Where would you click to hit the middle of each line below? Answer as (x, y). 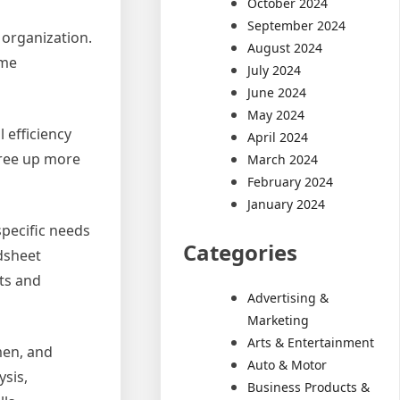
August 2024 (285, 47)
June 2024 (277, 92)
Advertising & (288, 297)
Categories (241, 252)
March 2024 (283, 159)
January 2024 (287, 204)
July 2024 (275, 70)
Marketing (279, 320)
